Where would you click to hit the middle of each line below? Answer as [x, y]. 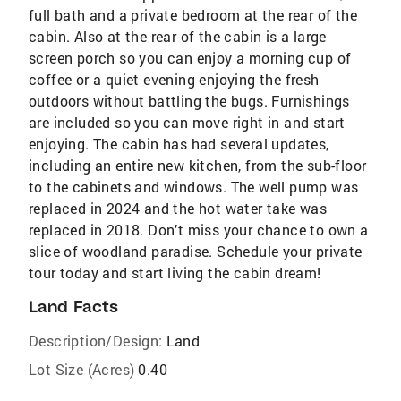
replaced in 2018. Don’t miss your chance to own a [199, 230]
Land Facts [73, 307]
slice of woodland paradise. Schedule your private [196, 251]
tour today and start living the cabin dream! [175, 273]
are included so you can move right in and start [187, 122]
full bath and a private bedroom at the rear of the [193, 15]
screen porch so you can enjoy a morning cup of [190, 58]
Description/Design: [96, 341]
